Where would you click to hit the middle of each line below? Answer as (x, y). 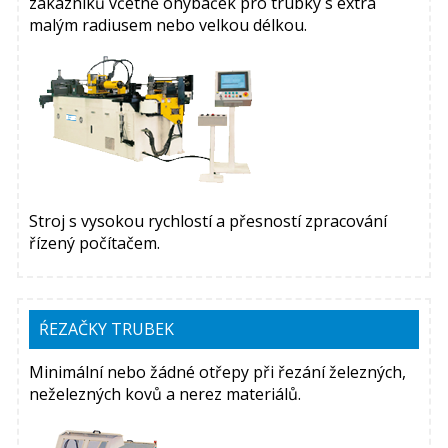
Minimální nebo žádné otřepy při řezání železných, (218, 371)
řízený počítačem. (95, 242)
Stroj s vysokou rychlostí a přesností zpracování (208, 220)
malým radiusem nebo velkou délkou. (168, 24)
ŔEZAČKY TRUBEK (107, 328)
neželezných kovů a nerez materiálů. (165, 393)
